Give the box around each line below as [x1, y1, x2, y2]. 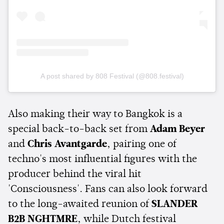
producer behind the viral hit [8, 169, 141, 180]
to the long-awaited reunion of [8, 199, 151, 210]
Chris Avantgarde [27, 139, 107, 150]
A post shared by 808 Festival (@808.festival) [40, 72, 184, 80]
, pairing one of [107, 139, 176, 150]
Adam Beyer [150, 124, 205, 135]
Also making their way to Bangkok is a [8, 109, 182, 120]
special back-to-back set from [8, 124, 150, 135]
